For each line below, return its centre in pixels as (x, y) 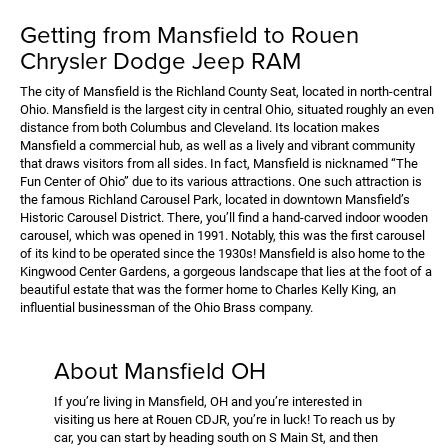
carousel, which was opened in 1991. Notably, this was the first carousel (222, 235)
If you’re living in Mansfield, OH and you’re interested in (208, 401)
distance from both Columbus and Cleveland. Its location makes (200, 127)
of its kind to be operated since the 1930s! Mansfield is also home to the (222, 253)
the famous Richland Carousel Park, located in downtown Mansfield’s (215, 199)
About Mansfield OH (160, 369)
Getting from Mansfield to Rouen (189, 33)
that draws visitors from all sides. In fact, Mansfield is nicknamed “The (219, 163)
